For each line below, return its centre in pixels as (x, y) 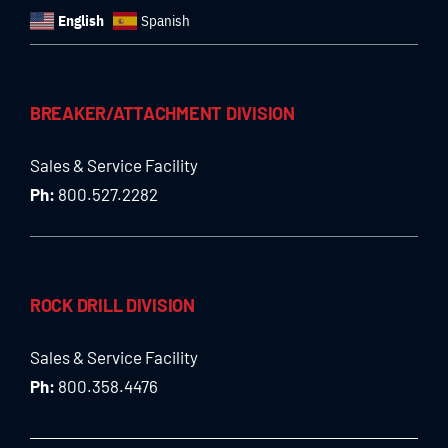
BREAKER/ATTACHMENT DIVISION (162, 113)
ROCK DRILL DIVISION (112, 305)
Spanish (165, 21)
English (80, 21)
